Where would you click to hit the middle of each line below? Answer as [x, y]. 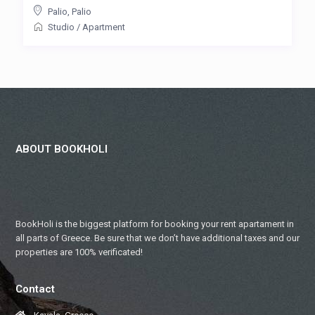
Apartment [104, 27]
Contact [35, 289]
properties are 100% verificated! [79, 252]
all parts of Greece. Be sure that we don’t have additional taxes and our [157, 238]
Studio [61, 27]
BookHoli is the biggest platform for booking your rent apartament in [155, 224]
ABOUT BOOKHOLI [62, 149]
